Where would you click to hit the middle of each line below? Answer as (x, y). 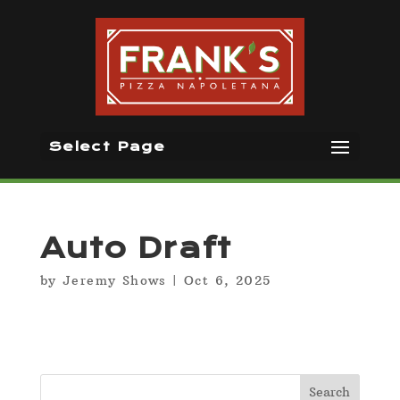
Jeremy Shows (115, 280)
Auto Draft (136, 248)
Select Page (107, 146)
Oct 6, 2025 (228, 280)
